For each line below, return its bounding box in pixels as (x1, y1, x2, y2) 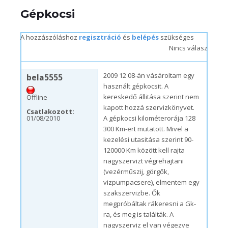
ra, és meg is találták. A (103, 210, 174, 219)
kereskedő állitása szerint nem (103, 92, 199, 101)
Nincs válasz (169, 43, 208, 52)
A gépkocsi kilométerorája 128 (103, 113, 195, 123)
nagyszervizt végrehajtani (103, 156, 184, 165)
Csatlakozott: (26, 107, 74, 116)
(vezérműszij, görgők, (103, 167, 169, 176)
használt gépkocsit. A (103, 81, 168, 91)
